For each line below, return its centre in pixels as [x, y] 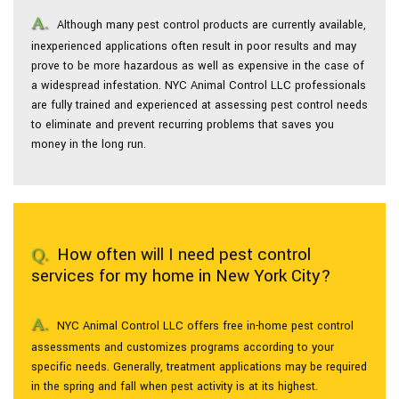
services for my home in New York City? [181, 276]
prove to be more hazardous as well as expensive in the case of [198, 66]
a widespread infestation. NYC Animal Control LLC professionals [199, 85]
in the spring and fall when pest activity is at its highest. [175, 387]
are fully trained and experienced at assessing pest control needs [199, 105]
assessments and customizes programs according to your [183, 347]
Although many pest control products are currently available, [212, 25]
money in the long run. [89, 144]
